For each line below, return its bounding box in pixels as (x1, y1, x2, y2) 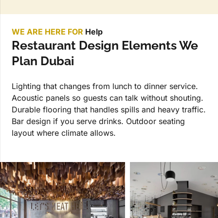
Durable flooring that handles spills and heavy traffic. (12, 105, 206, 115)
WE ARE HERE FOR (12, 27, 85, 37)
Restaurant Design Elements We (12, 38, 198, 53)
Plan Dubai (12, 54, 74, 69)
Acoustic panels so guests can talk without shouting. (12, 93, 203, 103)
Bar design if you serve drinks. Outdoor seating (12, 116, 185, 127)
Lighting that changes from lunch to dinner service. (12, 81, 198, 91)
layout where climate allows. (12, 128, 116, 138)
